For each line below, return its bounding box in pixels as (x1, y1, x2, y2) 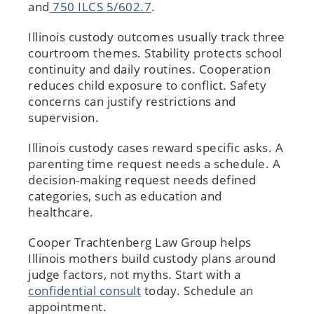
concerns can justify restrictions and (28, 93, 236, 109)
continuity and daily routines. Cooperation (28, 60, 271, 77)
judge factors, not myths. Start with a (28, 266, 240, 282)
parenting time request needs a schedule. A (28, 155, 280, 172)
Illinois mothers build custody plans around (28, 250, 276, 266)
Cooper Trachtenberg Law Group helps (28, 233, 252, 250)
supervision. (28, 109, 99, 125)
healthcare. (28, 203, 94, 220)
